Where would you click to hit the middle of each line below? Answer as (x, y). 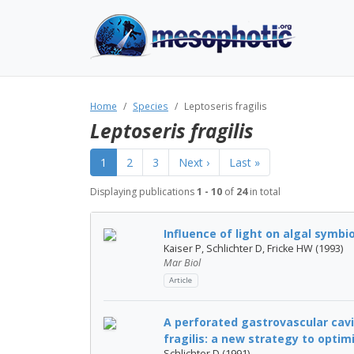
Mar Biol (182, 263)
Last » (245, 162)
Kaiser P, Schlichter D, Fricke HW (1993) (253, 249)
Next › (194, 162)
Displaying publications (143, 192)
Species (151, 106)
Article (181, 281)
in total (264, 192)
